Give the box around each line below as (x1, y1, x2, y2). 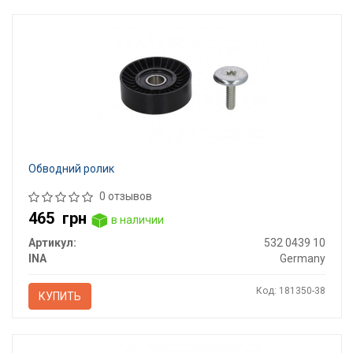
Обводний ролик (28, 162, 114, 176)
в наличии (108, 214, 164, 227)
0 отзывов (98, 190, 152, 203)
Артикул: (28, 236, 76, 249)
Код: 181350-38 (255, 284, 325, 296)
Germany (279, 251, 325, 265)
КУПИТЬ (38, 289, 81, 303)
